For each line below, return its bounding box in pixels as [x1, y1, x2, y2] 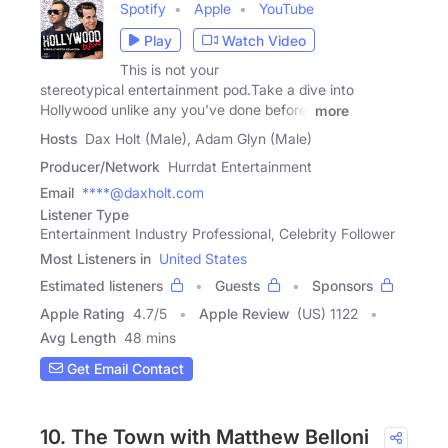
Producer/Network [40, 157, 160, 175]
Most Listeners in [40, 249, 151, 267]
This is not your [120, 61, 219, 79]
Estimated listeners [40, 276, 163, 294]
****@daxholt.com [82, 183, 204, 201]
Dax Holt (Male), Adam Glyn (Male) [85, 129, 312, 147]
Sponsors [312, 276, 373, 294]
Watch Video [222, 31, 306, 49]
